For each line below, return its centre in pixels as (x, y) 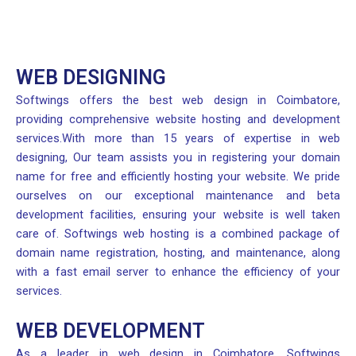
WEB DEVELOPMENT (110, 331)
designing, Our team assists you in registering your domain (178, 157)
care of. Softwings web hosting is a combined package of (178, 234)
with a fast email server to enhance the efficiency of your (178, 272)
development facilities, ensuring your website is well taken (178, 215)
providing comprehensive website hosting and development (178, 119)
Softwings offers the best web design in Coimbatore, (178, 100)
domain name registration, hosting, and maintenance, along (178, 253)
